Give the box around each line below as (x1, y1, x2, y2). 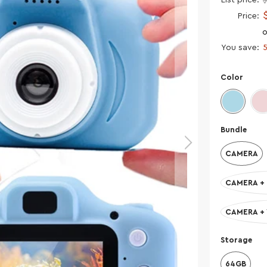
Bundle (221, 126, 247, 134)
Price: (238, 11, 259, 20)
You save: (221, 43, 259, 52)
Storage (221, 236, 252, 244)
